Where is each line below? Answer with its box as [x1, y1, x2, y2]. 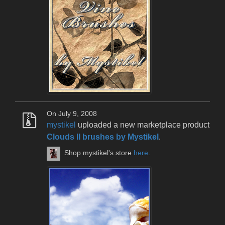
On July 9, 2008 [47, 109, 97, 118]
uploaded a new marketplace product [76, 120, 209, 129]
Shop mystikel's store [64, 149, 134, 157]
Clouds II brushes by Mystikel [47, 132, 159, 141]
